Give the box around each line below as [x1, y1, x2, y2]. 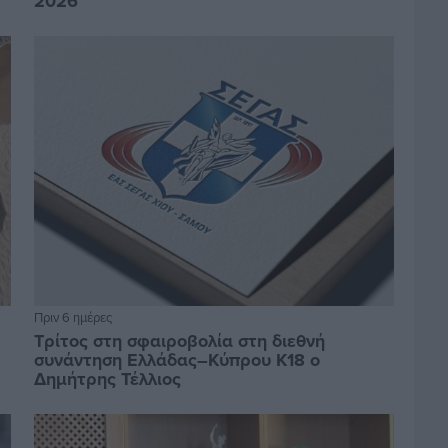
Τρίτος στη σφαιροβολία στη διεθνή [33, 327, 325, 354]
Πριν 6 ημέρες [33, 307, 112, 326]
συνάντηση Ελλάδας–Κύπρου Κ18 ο [33, 346, 320, 373]
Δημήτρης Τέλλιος [33, 365, 181, 392]
